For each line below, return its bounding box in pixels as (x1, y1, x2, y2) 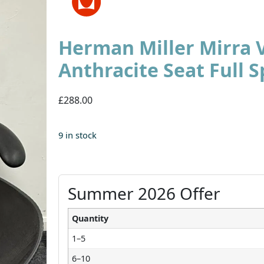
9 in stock (58, 128, 97, 141)
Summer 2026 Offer (68, 181, 221, 204)
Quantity (72, 212, 109, 224)
